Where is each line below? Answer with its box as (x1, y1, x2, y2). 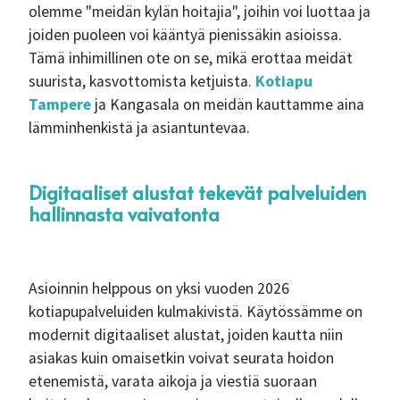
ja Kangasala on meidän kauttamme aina (91, 95, 364, 114)
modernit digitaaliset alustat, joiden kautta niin (29, 325, 343, 345)
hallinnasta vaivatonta (29, 201, 220, 227)
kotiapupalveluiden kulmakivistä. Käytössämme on (29, 302, 362, 321)
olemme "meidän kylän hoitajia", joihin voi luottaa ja (29, 2, 371, 21)
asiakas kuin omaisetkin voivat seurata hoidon (29, 348, 334, 368)
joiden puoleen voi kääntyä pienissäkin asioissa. (29, 25, 342, 45)
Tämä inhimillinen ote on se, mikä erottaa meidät (29, 48, 353, 68)
